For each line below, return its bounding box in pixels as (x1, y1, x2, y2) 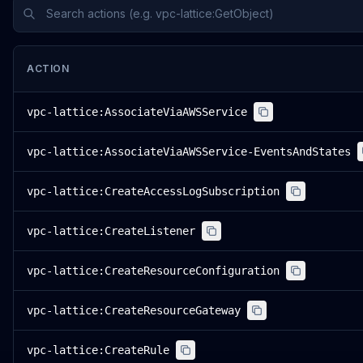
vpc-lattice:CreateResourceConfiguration (27, 264, 280, 277)
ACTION (27, 62, 70, 75)
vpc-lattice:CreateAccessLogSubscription (27, 185, 280, 198)
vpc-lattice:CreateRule (27, 344, 169, 357)
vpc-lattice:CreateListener (27, 224, 195, 237)
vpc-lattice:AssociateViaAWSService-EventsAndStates (27, 145, 351, 158)
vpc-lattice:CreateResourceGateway (27, 304, 241, 317)
